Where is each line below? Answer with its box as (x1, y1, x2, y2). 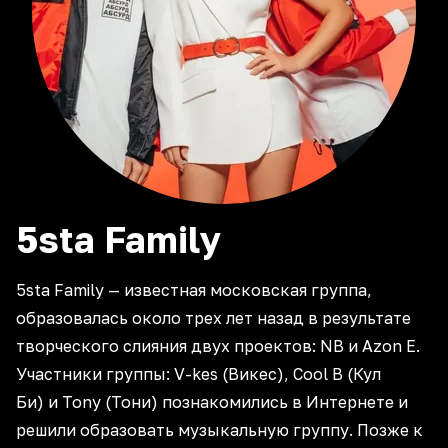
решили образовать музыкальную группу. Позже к (16, 420, 423, 440)
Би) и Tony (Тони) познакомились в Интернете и (16, 392, 408, 412)
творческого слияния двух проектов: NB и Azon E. (16, 336, 420, 356)
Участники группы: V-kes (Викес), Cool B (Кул (16, 364, 381, 384)
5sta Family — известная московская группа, (16, 280, 372, 300)
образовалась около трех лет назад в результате (16, 308, 411, 328)
